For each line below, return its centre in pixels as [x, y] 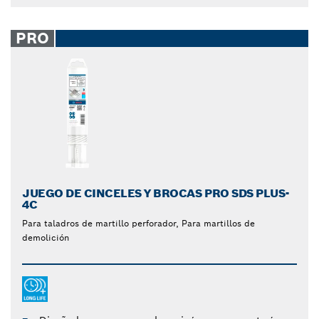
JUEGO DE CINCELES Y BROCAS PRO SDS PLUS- [156, 194]
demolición [46, 238]
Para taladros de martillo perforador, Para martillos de [138, 224]
